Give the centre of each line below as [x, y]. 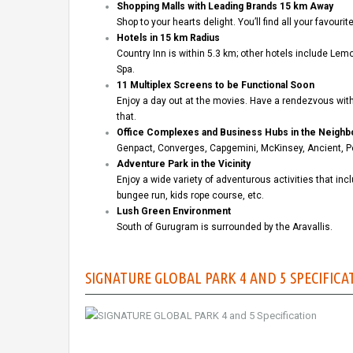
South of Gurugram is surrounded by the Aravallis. [225, 227]
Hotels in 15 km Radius [168, 38]
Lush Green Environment [174, 212]
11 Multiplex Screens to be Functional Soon [216, 85]
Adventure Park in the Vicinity [184, 164]
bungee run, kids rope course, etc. [190, 196]
